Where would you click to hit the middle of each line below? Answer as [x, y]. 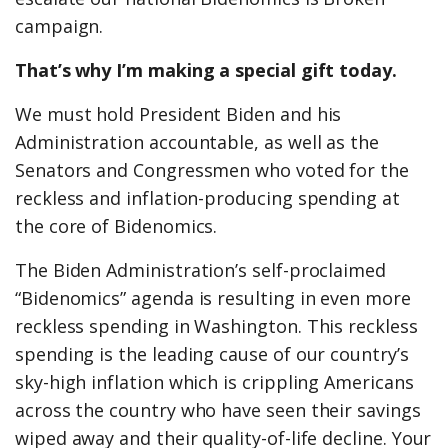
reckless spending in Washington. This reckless [216, 326]
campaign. [59, 26]
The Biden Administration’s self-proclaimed [200, 270]
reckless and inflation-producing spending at [207, 198]
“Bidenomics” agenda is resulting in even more [213, 298]
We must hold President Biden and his [178, 114]
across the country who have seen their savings [218, 410]
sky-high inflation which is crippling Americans [214, 382]
